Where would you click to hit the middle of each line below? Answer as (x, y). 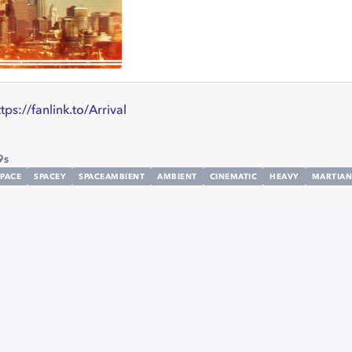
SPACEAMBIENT (112, 176)
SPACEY (50, 176)
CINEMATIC (233, 176)
